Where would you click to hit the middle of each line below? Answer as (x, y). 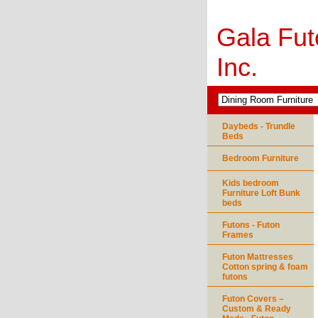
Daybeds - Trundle (259, 126)
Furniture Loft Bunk (261, 193)
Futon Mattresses (258, 257)
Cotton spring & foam (265, 267)
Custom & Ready (257, 309)
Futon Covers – (253, 299)
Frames (238, 235)
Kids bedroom (251, 183)
